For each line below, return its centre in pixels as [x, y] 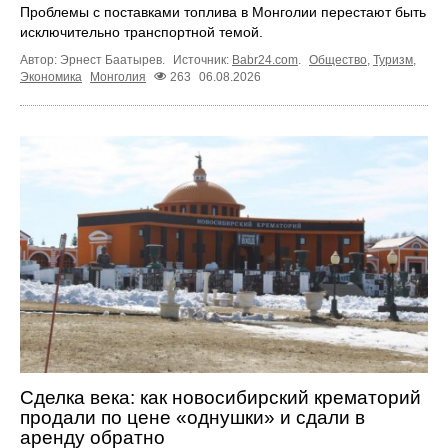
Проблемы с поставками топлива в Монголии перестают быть [223, 11]
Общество [338, 59]
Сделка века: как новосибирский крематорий [220, 397]
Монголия [118, 77]
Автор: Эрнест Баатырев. [94, 59]
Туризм [393, 59]
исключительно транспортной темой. [141, 31]
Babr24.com [265, 59]
